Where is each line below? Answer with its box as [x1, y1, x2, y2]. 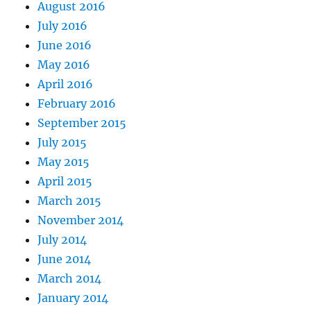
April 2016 [37, 77, 94, 92]
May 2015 [37, 155, 90, 169]
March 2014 [37, 271, 102, 286]
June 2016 [37, 38, 92, 53]
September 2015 [37, 116, 127, 131]
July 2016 [37, 19, 88, 33]
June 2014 [37, 252, 92, 267]
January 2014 [37, 291, 109, 305]
